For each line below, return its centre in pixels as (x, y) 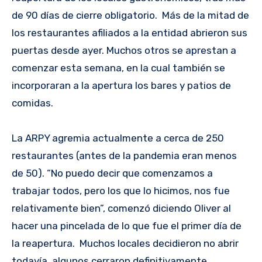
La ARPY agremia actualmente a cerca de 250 (118, 138)
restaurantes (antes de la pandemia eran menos (124, 155)
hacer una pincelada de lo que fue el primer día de (127, 225)
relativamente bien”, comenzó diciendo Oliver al (121, 208)
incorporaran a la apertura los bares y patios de (121, 85)
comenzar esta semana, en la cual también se (118, 68)
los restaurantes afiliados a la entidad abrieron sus (130, 32)
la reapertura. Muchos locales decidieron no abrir (125, 243)
